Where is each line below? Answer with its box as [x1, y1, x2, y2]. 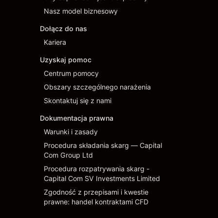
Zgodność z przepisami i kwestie [44, 188, 148, 196]
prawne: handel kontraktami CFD [44, 198, 148, 206]
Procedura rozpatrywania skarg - [44, 164, 150, 173]
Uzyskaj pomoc [40, 55, 91, 64]
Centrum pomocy [44, 69, 99, 77]
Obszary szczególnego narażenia [44, 83, 151, 91]
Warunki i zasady [44, 127, 98, 136]
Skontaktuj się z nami [44, 96, 111, 105]
